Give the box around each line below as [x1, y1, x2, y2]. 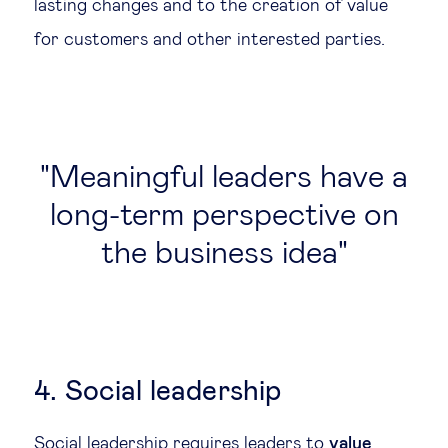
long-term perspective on [49, 200, 399, 232]
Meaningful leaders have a [50, 162, 408, 194]
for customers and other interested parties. [34, 31, 385, 49]
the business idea [100, 238, 338, 270]
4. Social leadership [34, 378, 282, 406]
